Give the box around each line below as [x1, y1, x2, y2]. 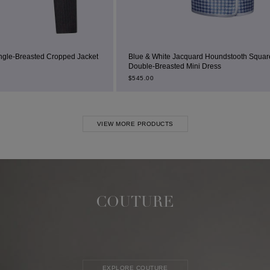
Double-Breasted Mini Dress [60, 62, 154, 71]
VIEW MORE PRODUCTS [96, 121, 174, 127]
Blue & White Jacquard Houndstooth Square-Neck [60, 52, 225, 61]
